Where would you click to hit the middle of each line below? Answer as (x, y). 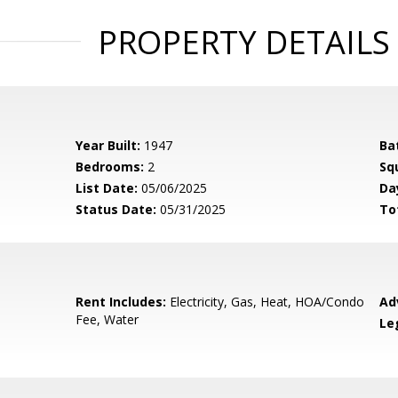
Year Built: (108, 145)
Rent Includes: (121, 302)
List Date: (107, 188)
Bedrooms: (110, 167)
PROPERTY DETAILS (243, 42)
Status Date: (116, 209)
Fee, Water (107, 319)
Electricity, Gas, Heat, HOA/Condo (266, 302)
